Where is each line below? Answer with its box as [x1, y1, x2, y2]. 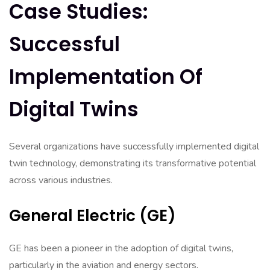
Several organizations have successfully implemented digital [9, 140, 259, 153]
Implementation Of [9, 63, 202, 91]
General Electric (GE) [9, 205, 176, 227]
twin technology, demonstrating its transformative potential [9, 157, 256, 170]
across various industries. [9, 174, 113, 187]
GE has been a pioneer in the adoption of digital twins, [9, 242, 233, 255]
